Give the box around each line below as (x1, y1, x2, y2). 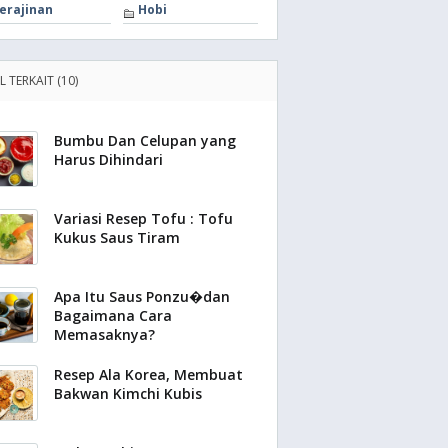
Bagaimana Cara (54, 306, 172, 325)
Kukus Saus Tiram (54, 228, 180, 247)
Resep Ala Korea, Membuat (54, 365, 243, 384)
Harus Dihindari (54, 150, 163, 169)
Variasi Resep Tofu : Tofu (54, 209, 233, 228)
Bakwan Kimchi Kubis (54, 384, 202, 403)
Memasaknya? (54, 325, 155, 344)
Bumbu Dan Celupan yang (54, 131, 236, 150)
